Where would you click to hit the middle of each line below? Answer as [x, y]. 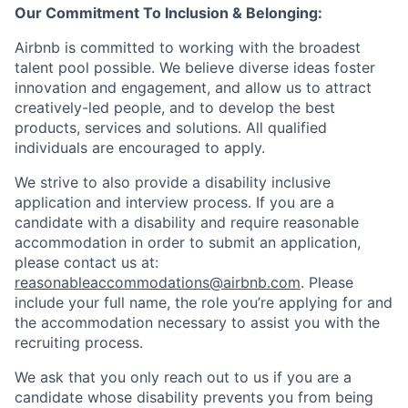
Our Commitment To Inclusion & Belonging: [168, 13]
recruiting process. [79, 342]
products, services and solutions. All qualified [171, 127]
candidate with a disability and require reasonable [187, 222]
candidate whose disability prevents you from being [194, 397]
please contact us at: [87, 262]
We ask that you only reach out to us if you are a [183, 377]
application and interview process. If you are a [174, 202]
